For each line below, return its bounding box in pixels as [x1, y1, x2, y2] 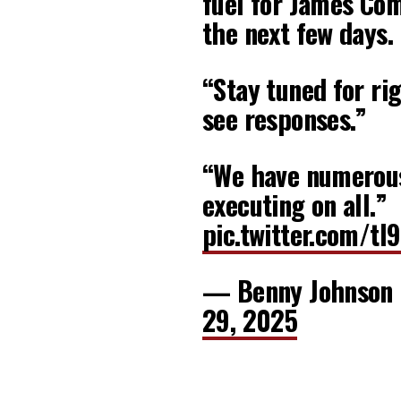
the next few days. [202, 13, 394, 54]
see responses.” [202, 98, 367, 140]
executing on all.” [202, 184, 388, 226]
